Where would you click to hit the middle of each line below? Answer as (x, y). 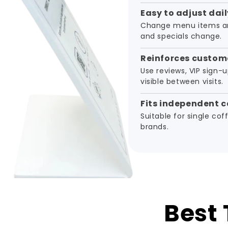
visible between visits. (182, 81)
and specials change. (181, 36)
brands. (155, 126)
